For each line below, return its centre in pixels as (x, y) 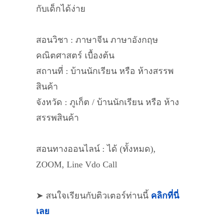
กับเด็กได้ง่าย (61, 9)
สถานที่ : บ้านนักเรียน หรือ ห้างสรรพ (105, 71)
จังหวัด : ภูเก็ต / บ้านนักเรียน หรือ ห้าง (108, 102)
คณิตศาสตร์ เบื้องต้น (75, 55)
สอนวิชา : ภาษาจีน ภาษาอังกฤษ (97, 40)
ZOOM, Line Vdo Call (77, 164)
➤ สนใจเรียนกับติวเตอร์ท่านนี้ (93, 196)
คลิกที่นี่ (165, 196)
